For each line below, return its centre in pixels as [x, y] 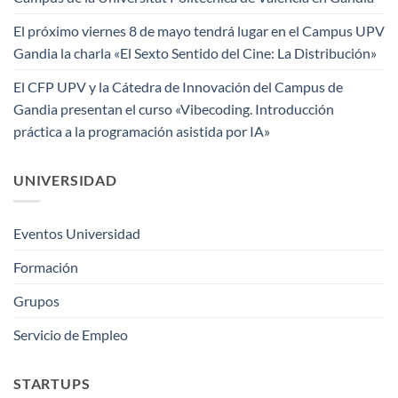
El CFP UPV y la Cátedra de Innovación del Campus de [178, 86]
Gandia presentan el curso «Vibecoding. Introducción [174, 108]
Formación [46, 267]
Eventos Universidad [77, 234]
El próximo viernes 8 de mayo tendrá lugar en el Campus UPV [199, 30]
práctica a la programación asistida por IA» [142, 131]
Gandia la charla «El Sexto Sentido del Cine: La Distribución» [195, 52]
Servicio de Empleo [71, 335]
